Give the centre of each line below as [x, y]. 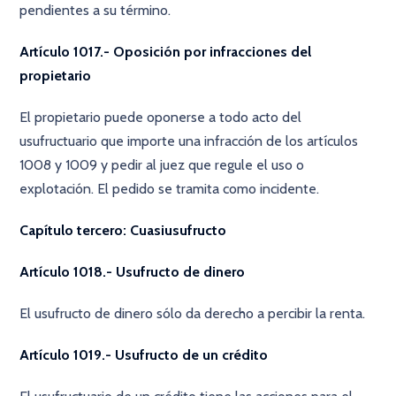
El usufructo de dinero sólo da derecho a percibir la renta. [193, 313]
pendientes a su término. [95, 10]
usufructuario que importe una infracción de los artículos [189, 141]
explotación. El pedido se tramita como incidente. [170, 189]
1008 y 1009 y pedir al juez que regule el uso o [162, 165]
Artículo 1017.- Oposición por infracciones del [166, 52]
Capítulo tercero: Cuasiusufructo [123, 230]
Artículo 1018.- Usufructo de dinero [133, 272]
